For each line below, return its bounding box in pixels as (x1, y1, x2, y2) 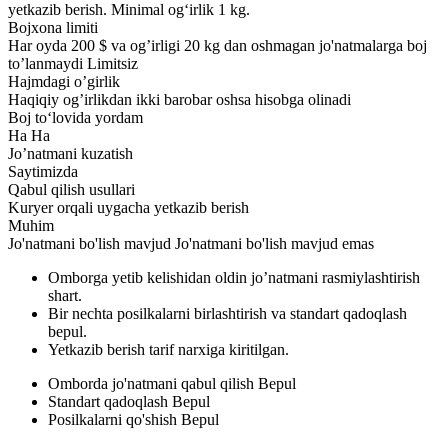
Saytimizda (8, 162, 78, 180)
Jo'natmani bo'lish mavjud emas (175, 234, 374, 252)
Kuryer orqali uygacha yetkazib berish (8, 198, 249, 216)
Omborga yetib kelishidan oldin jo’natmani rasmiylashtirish (48, 268, 420, 286)
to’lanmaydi (8, 54, 83, 72)
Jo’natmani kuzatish (8, 144, 133, 162)
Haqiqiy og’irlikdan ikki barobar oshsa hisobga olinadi (8, 90, 351, 108)
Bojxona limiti (8, 18, 98, 36)
